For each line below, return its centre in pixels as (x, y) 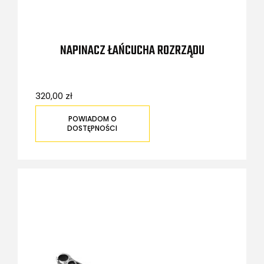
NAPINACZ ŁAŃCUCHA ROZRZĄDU (132, 50)
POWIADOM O (92, 119)
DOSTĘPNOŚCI (93, 128)
